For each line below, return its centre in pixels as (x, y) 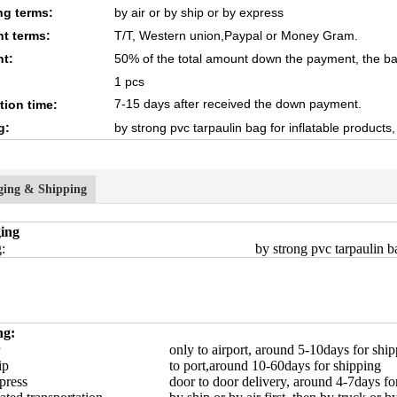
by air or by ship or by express (199, 12)
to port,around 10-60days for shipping (275, 366)
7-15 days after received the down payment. (238, 104)
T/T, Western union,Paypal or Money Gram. (236, 35)
